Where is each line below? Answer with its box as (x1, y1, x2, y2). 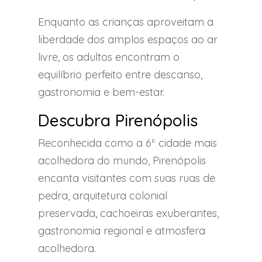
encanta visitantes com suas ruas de (38, 171, 215, 185)
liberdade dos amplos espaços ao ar (38, 32, 218, 46)
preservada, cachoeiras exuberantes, (38, 206, 219, 220)
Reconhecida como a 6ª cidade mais (38, 136, 217, 150)
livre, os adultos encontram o (38, 50, 180, 64)
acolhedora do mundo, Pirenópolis (38, 153, 206, 167)
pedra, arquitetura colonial (38, 188, 167, 202)
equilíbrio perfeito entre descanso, (38, 67, 202, 81)
